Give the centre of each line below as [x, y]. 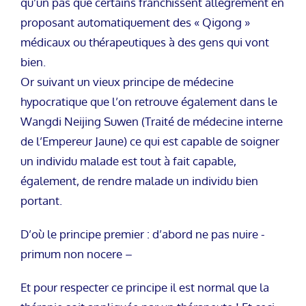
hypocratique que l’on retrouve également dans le [149, 101]
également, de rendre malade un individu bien [139, 180]
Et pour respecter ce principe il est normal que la [145, 287]
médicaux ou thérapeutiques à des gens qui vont [145, 42]
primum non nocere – [76, 253]
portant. [41, 200]
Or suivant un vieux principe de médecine [127, 81]
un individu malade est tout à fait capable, [128, 161]
